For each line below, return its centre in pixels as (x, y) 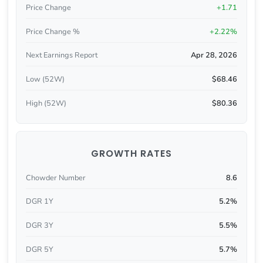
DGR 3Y (39, 226)
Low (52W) (45, 80)
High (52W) (46, 103)
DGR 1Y (39, 202)
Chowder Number (55, 178)
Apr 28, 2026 (214, 55)
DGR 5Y (39, 249)
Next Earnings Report (61, 55)
